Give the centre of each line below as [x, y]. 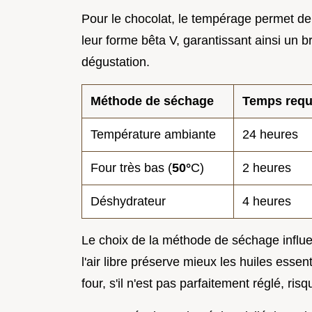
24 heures [270, 134]
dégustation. [116, 62]
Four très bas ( [131, 167]
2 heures [267, 167]
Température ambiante [153, 134]
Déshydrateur [128, 201]
